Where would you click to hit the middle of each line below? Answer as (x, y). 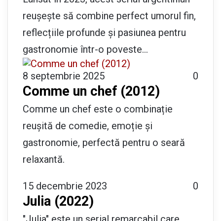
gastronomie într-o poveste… (85, 49)
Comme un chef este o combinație (98, 109)
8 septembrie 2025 (64, 76)
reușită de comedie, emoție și (88, 126)
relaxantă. (44, 159)
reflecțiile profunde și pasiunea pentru (104, 32)
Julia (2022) (58, 201)
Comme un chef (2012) (91, 91)
